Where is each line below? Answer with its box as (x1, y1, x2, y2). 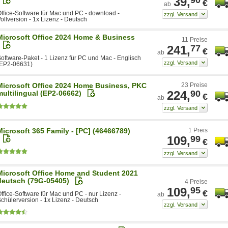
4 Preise (185, 178, 208, 185)
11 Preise (182, 36, 208, 43)
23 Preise (181, 81, 208, 89)
